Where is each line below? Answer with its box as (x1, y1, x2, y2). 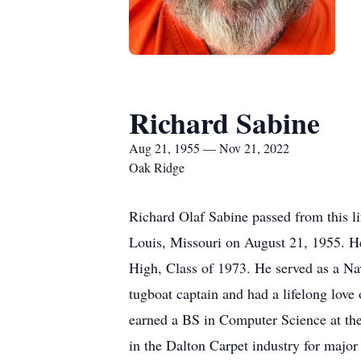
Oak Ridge (129, 159, 185, 176)
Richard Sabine (129, 102, 320, 143)
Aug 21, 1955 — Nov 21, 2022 (129, 139, 289, 156)
